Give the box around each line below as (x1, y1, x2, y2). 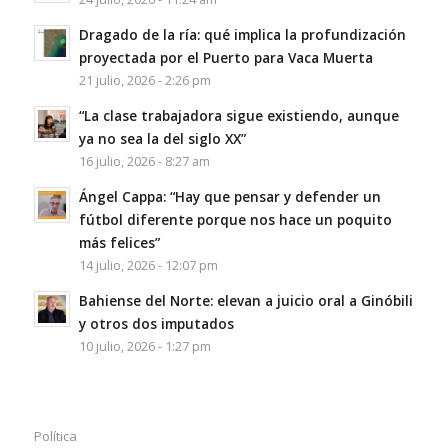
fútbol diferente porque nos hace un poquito (78, 210, 392, 230)
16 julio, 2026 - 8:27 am (78, 153, 210, 171)
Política (33, 427, 77, 446)
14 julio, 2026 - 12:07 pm (78, 257, 218, 275)
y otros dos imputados (78, 314, 234, 334)
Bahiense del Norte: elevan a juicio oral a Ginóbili (78, 291, 413, 311)
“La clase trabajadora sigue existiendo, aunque (78, 106, 399, 126)
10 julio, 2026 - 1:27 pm (78, 338, 211, 356)
